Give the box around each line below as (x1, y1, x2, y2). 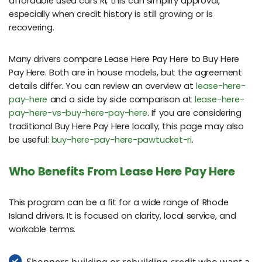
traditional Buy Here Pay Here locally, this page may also (9, 120, 244, 133)
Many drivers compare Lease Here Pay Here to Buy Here (9, 53, 240, 65)
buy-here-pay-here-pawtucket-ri (51, 134, 192, 146)
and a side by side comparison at (47, 94, 195, 106)
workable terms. (9, 223, 76, 235)
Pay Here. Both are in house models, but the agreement (9, 67, 242, 79)
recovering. (9, 22, 54, 34)
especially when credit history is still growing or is (9, 8, 213, 20)
